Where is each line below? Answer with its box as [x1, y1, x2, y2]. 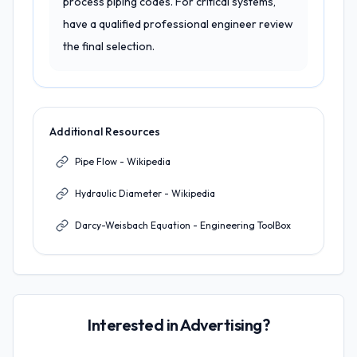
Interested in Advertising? [88, 315, 269, 335]
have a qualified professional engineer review [63, 17, 293, 31]
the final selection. [63, 39, 155, 53]
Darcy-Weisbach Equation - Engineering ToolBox [75, 219, 291, 231]
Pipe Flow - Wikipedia [75, 155, 171, 167]
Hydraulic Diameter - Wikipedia [75, 187, 215, 199]
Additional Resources [49, 124, 160, 139]
